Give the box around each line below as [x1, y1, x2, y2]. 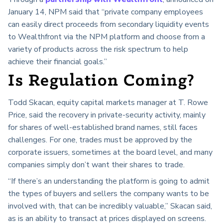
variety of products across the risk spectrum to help [8, 44, 188, 55]
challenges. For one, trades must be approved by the [8, 134, 192, 145]
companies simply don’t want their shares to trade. [8, 159, 185, 170]
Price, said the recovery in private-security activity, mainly [8, 109, 206, 120]
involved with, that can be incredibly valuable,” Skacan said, [8, 200, 212, 212]
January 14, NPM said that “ [8, 6, 105, 18]
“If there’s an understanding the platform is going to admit [8, 175, 210, 187]
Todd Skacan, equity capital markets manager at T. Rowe [8, 97, 208, 108]
